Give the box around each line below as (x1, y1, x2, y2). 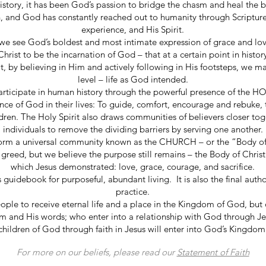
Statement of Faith (176, 246, 249, 258)
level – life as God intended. (77, 73, 188, 85)
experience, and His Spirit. (81, 23, 184, 35)
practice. (116, 185, 150, 197)
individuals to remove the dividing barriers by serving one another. (2, 123, 263, 135)
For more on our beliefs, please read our (16, 246, 177, 258)
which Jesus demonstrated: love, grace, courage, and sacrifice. (11, 160, 255, 172)
